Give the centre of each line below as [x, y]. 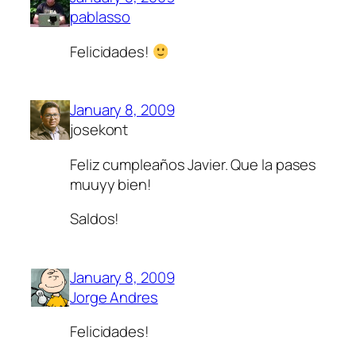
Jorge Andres [114, 297]
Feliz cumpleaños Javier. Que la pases [193, 164]
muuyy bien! [111, 184]
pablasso [101, 17]
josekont [99, 130]
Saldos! [95, 219]
